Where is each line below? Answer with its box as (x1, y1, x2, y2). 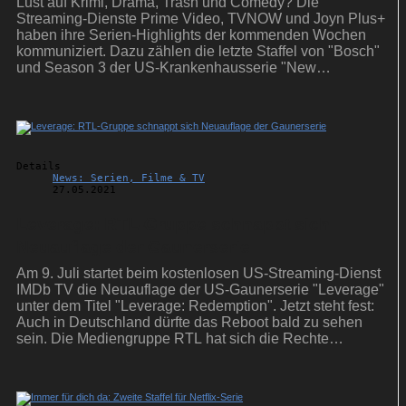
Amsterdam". (16, 76, 99, 92)
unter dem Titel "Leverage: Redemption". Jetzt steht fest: (16, 298, 374, 314)
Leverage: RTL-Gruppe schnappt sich (16, 215, 330, 235)
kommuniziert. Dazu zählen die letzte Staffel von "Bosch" (16, 43, 380, 60)
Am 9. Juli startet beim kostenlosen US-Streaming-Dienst (16, 266, 381, 282)
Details (16, 160, 61, 173)
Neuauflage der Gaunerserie (16, 237, 250, 257)
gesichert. (16, 347, 79, 363)
